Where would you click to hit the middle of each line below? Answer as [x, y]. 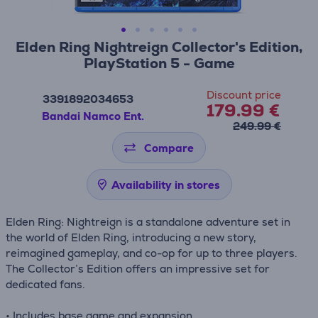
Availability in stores [165, 185]
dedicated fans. [45, 284]
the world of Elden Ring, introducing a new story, [131, 237]
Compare [169, 148]
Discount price [244, 95]
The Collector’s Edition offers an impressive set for [138, 269]
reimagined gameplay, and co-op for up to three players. [152, 253]
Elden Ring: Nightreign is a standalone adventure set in [148, 222]
